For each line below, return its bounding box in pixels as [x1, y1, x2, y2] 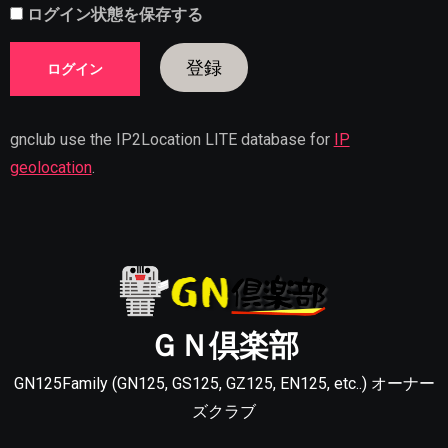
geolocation [9, 157, 92, 177]
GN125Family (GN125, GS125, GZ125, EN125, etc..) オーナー [13, 373, 435, 393]
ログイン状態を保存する [22, 5, 203, 25]
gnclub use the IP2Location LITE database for [9, 129, 334, 149]
